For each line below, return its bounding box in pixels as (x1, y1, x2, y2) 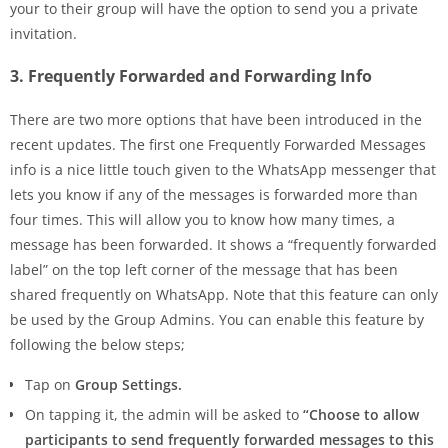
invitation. (10, 23, 77, 43)
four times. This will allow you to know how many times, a (10, 209, 395, 229)
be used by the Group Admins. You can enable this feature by (10, 309, 424, 329)
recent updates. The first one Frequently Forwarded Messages (10, 134, 426, 154)
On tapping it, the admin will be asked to (25, 404, 303, 424)
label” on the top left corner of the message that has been (10, 259, 398, 279)
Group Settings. (75, 374, 182, 394)
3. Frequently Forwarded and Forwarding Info (10, 64, 372, 87)
